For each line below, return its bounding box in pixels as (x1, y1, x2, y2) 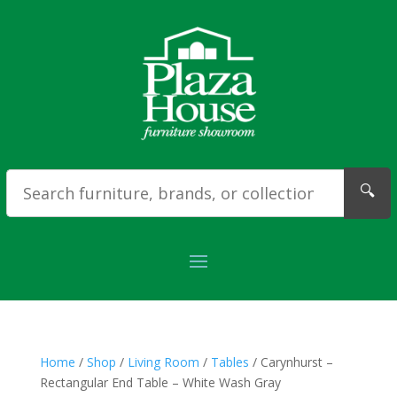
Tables (210, 354, 249, 370)
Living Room (127, 354, 199, 370)
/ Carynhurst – (248, 354, 333, 370)
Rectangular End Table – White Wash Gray (39, 374, 281, 391)
